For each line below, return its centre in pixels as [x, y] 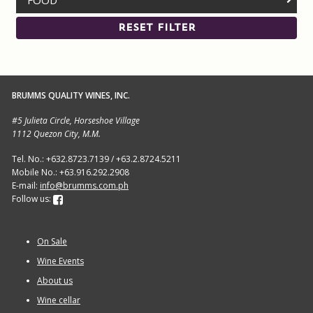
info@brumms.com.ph [84, 185]
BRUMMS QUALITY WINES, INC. [71, 96]
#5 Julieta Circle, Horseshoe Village [75, 121]
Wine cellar [58, 300]
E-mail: [26, 185]
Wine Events [60, 261]
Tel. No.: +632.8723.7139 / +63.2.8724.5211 [96, 159]
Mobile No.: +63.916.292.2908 [70, 172]
